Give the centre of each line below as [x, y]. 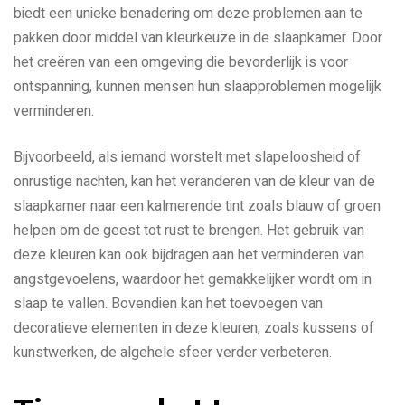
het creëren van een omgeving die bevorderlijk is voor [181, 62]
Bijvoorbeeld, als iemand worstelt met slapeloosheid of [187, 157]
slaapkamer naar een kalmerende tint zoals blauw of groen [197, 206]
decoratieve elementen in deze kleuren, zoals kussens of [194, 328]
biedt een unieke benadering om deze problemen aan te [188, 13]
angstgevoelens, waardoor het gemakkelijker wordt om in [193, 279]
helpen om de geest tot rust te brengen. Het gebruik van [189, 230]
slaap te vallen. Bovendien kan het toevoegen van [168, 303]
